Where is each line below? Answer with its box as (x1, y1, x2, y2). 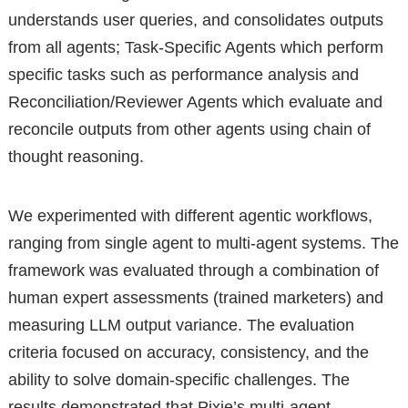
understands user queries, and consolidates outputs (7, 10, 383, 29)
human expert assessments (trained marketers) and (7, 288, 383, 307)
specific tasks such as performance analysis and (7, 65, 359, 84)
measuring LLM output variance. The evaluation (7, 315, 354, 334)
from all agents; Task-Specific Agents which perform (7, 37, 383, 56)
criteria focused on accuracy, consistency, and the (7, 342, 369, 362)
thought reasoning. (7, 147, 144, 166)
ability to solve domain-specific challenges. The (7, 370, 350, 389)
